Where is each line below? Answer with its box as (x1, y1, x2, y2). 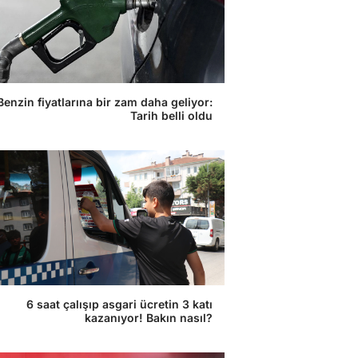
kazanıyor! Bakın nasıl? (85, 311, 213, 324)
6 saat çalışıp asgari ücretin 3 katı (26, 297, 213, 311)
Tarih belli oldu (130, 109, 213, 122)
